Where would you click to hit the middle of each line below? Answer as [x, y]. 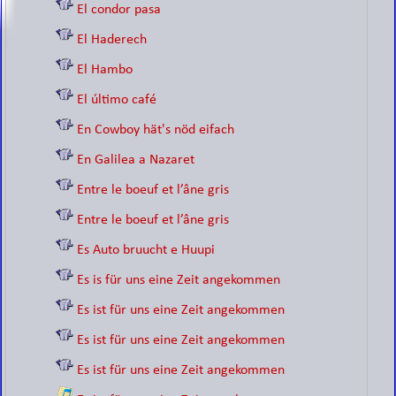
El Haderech [112, 40]
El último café [117, 100]
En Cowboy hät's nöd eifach [156, 130]
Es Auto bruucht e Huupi [146, 250]
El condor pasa [119, 10]
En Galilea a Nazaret [136, 160]
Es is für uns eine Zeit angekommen [179, 280]
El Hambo [105, 70]
